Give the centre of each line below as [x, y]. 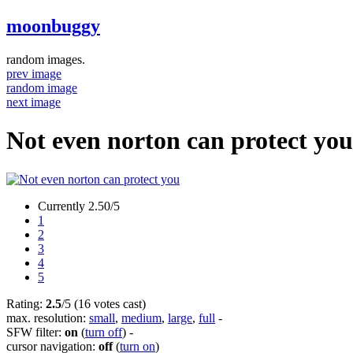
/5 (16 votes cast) [104, 303]
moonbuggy [53, 26]
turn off [104, 332]
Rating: [26, 303]
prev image [34, 73]
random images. [46, 59]
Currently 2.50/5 [79, 206]
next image [33, 102]
